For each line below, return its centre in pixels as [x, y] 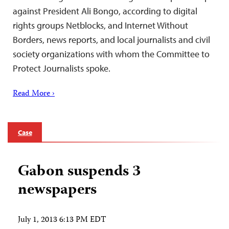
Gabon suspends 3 [79, 172]
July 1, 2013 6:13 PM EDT [62, 221]
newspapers [57, 191]
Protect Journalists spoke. [62, 68]
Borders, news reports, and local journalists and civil [111, 40]
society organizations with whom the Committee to [111, 54]
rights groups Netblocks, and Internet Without [100, 26]
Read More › [34, 94]
